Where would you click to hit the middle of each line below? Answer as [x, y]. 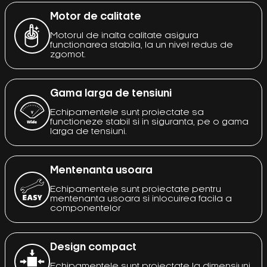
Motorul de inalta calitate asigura [124, 36]
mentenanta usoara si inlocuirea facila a [141, 199]
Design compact [93, 247]
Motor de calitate [96, 17]
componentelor [86, 209]
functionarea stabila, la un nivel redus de [142, 45]
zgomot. [68, 55]
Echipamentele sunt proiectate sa [127, 113]
